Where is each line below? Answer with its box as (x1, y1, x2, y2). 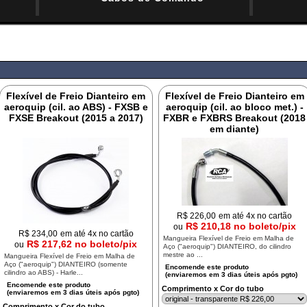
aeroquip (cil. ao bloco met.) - (165, 101, 304, 112)
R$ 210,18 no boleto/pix (185, 221, 296, 232)
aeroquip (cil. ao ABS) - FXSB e (3, 101, 148, 112)
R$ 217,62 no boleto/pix (27, 238, 138, 249)
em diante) (210, 123, 260, 134)
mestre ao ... (162, 251, 203, 258)
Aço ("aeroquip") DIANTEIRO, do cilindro (162, 243, 291, 250)
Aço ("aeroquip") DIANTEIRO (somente (3, 260, 127, 268)
